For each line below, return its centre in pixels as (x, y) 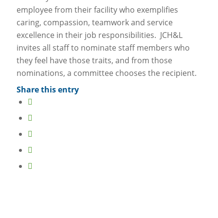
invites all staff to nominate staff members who (103, 47)
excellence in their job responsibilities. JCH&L (99, 35)
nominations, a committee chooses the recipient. (106, 73)
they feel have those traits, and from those (94, 60)
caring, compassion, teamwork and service (94, 22)
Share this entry (47, 90)
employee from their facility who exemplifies (97, 9)
